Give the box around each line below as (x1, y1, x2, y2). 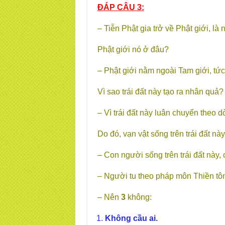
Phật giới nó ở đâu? (97, 45, 169, 54)
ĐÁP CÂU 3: (97, 3, 144, 12)
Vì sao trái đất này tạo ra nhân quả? (97, 87, 223, 96)
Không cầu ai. (104, 214, 158, 222)
